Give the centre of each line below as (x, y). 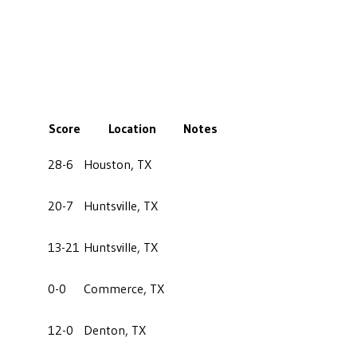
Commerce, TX (124, 288)
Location (132, 128)
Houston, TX (118, 164)
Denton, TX (115, 330)
